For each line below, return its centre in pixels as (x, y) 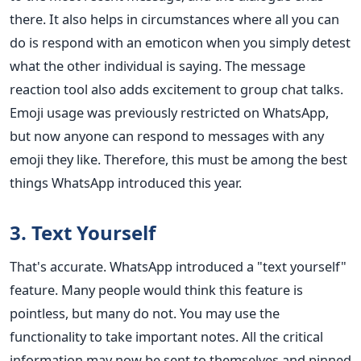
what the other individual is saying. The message (158, 65)
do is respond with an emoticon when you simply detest (180, 42)
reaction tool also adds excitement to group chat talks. (176, 89)
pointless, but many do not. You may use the (145, 313)
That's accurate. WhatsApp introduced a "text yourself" (178, 266)
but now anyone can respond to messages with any (167, 135)
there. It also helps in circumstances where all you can (174, 19)
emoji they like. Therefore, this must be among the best (178, 159)
